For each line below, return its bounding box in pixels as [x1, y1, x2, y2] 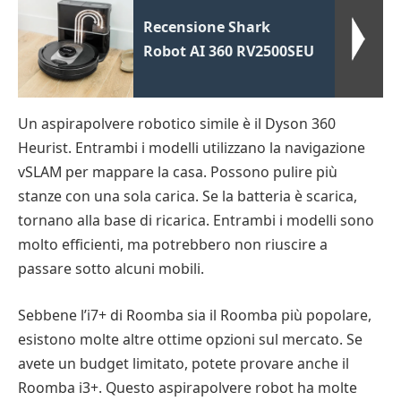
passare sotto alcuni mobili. [18, 259, 204, 278]
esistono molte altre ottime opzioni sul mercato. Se [18, 328, 363, 349]
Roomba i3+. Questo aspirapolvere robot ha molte [18, 377, 357, 397]
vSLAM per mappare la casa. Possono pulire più [18, 162, 337, 182]
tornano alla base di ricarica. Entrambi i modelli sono [18, 210, 374, 230]
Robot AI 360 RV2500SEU [143, 41, 315, 62]
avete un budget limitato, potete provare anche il [18, 353, 349, 373]
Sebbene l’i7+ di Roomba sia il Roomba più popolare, [18, 304, 371, 325]
